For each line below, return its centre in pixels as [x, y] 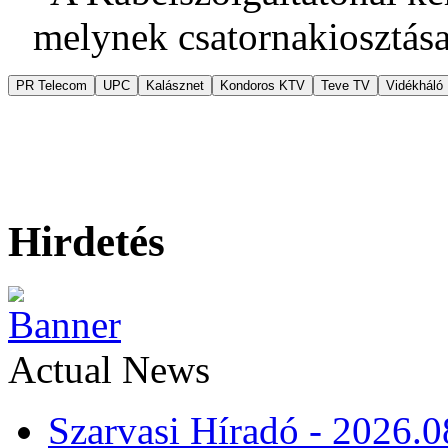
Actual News [109, 369]
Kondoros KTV [262, 85]
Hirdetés [86, 241]
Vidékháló [414, 85]
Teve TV [345, 85]
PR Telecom [51, 85]
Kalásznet [175, 85]
